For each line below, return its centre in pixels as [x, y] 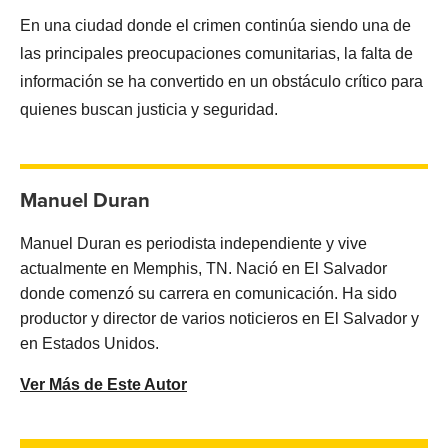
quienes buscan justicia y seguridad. [149, 110]
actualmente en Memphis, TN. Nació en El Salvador [203, 269]
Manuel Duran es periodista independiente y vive [193, 244]
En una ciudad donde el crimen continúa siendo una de [215, 26]
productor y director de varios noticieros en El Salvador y [219, 319]
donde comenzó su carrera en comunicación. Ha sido [208, 294]
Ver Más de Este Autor [103, 385]
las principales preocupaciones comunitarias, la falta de [216, 54]
